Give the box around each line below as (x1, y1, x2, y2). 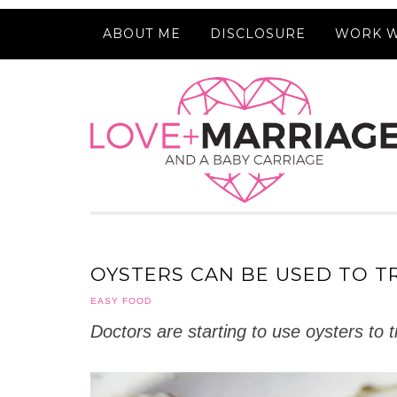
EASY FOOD (90, 296, 152, 306)
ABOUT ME (103, 26, 181, 42)
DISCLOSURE (210, 26, 306, 42)
